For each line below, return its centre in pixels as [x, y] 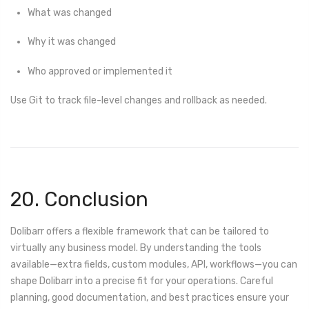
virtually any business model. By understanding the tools [136, 248]
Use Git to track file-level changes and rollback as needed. [139, 100]
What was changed [70, 13]
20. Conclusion [79, 199]
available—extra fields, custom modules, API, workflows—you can [154, 265]
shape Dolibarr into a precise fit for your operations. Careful [142, 281]
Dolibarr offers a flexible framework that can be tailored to [140, 232]
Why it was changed [72, 42]
